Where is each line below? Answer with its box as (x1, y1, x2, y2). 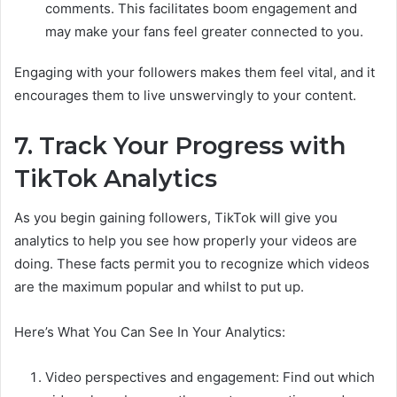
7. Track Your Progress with (14, 130, 346, 160)
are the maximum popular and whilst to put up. (14, 278, 304, 296)
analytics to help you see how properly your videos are (14, 232, 357, 250)
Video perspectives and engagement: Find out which (45, 369, 375, 386)
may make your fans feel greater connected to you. (45, 22, 363, 40)
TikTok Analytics (14, 163, 217, 193)
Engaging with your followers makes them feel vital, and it (14, 63, 375, 81)
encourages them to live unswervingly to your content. (14, 86, 356, 104)
